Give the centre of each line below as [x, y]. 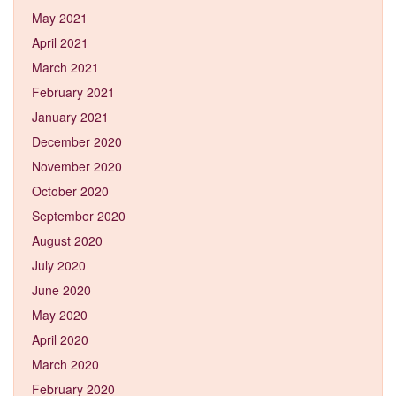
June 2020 [61, 289]
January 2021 [70, 116]
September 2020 [79, 215]
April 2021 [60, 42]
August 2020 [67, 240]
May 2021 [60, 17]
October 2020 [70, 190]
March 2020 [65, 364]
